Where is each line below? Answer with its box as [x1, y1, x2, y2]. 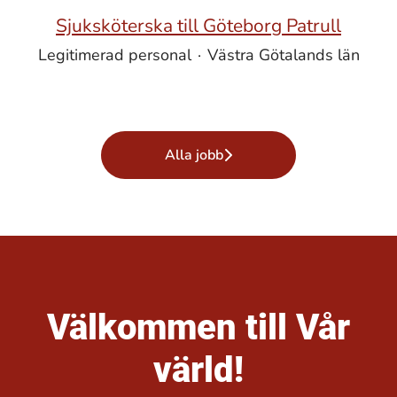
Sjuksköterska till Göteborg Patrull [56, 13, 341, 38]
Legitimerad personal [37, 44, 191, 66]
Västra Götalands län [206, 44, 360, 66]
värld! [153, 349, 244, 391]
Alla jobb [165, 145, 223, 165]
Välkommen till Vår [47, 307, 350, 348]
